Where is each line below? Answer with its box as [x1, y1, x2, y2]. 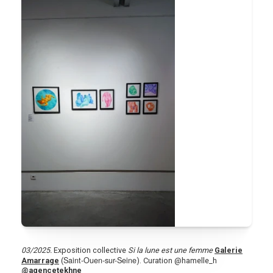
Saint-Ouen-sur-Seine [63, 254, 136, 266]
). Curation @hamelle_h [136, 256, 217, 266]
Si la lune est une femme [128, 246, 214, 255]
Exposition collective [52, 246, 128, 255]
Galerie [214, 246, 243, 255]
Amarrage [21, 256, 59, 266]
